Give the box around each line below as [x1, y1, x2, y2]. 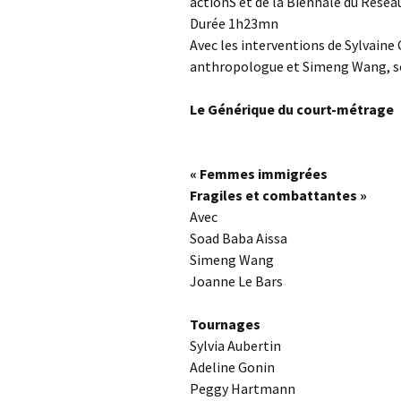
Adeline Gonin [190, 357, 275, 376]
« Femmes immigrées [190, 164, 328, 183]
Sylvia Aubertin [190, 336, 281, 354]
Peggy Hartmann [190, 379, 295, 397]
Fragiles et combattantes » [190, 185, 367, 204]
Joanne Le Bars [190, 271, 283, 290]
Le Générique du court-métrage [190, 99, 394, 118]
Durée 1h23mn [190, 13, 278, 32]
